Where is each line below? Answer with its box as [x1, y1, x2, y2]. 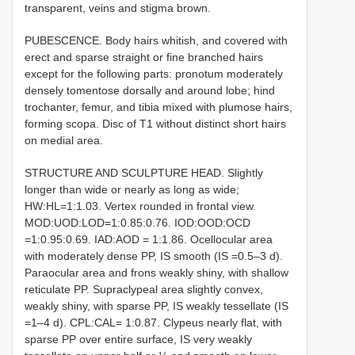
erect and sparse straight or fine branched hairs [25, 51, 263, 64]
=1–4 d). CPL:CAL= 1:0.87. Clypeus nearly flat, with [25, 316, 282, 330]
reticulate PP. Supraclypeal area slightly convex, [25, 283, 263, 296]
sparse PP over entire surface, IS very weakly [25, 333, 252, 346]
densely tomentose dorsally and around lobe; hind [25, 84, 275, 97]
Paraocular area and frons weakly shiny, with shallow [25, 266, 288, 280]
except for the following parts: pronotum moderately [25, 67, 283, 81]
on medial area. [25, 134, 103, 147]
